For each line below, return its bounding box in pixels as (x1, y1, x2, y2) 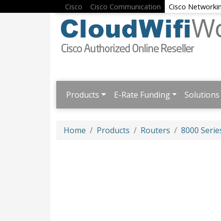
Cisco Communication (90, 1, 161, 11)
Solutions (184, 89, 220, 101)
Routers (141, 125, 170, 136)
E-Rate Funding (113, 89, 170, 101)
